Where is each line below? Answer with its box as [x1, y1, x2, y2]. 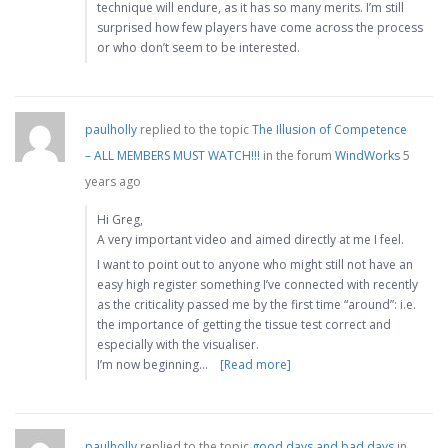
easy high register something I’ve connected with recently [97, 276, 418, 294]
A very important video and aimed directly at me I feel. [97, 231, 404, 249]
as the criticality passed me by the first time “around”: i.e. [97, 296, 416, 314]
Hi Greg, [97, 211, 143, 229]
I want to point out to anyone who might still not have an [97, 256, 413, 274]
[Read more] [220, 356, 291, 374]
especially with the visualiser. [97, 336, 259, 354]
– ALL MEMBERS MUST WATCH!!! [85, 147, 260, 165]
